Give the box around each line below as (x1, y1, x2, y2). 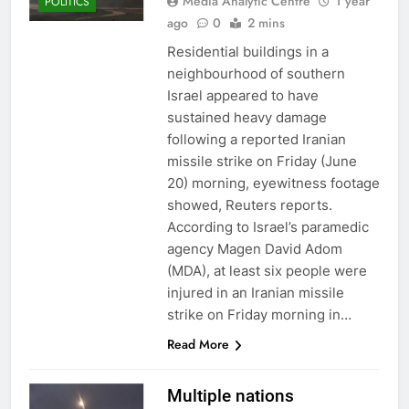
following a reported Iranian (166, 130, 346, 148)
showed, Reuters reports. (166, 195, 340, 214)
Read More (166, 334, 229, 353)
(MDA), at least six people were (166, 261, 367, 279)
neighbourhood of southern (166, 64, 345, 82)
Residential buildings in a (166, 42, 329, 60)
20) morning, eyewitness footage (166, 173, 380, 192)
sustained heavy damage (166, 108, 327, 126)
